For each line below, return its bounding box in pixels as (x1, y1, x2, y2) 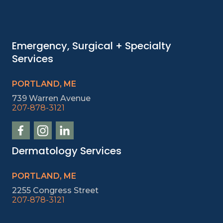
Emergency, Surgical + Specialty (12, 38, 171, 53)
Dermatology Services (12, 143, 121, 158)
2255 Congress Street (12, 185, 99, 195)
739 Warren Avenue (12, 93, 91, 103)
